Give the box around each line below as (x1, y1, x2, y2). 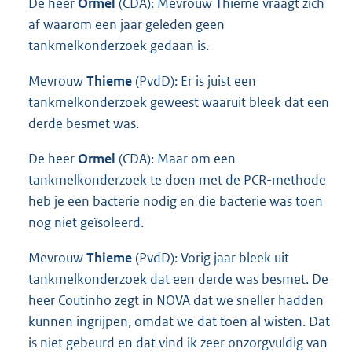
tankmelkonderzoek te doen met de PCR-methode (28, 170, 326, 189)
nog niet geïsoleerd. (28, 213, 144, 231)
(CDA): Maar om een (115, 149, 236, 167)
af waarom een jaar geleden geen (28, 15, 225, 33)
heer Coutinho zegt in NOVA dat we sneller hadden (28, 291, 324, 309)
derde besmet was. (28, 114, 139, 132)
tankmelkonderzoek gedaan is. (28, 36, 209, 54)
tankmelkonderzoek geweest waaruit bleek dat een (28, 93, 329, 111)
